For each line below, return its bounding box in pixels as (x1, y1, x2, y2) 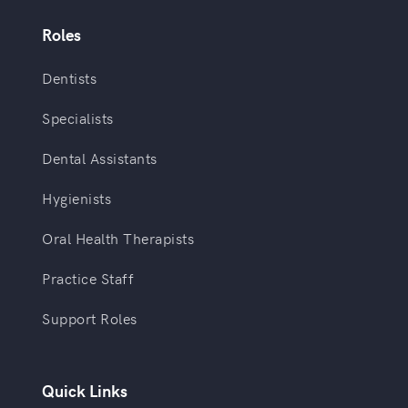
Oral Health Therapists (42, 228, 195, 249)
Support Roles (42, 308, 138, 329)
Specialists (42, 107, 114, 128)
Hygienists (42, 188, 112, 209)
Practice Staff (42, 268, 135, 289)
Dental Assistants (42, 148, 158, 168)
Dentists (42, 67, 97, 88)
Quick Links (42, 379, 128, 403)
